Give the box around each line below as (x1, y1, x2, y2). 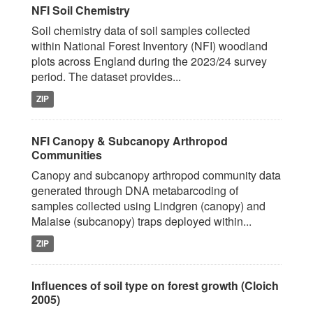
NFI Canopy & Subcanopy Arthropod (31, 133, 228, 149)
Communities (31, 147, 102, 163)
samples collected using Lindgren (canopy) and (31, 198, 265, 214)
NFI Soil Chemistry (31, 2, 130, 18)
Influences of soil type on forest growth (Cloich (31, 277, 279, 293)
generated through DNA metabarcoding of (31, 182, 238, 198)
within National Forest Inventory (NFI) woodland (31, 38, 268, 54)
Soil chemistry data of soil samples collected (31, 22, 250, 38)
